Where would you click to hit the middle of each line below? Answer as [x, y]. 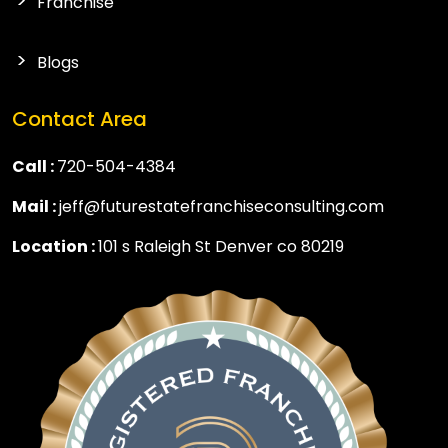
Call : [34, 166]
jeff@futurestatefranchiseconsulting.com [221, 206]
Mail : [35, 206]
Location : [55, 246]
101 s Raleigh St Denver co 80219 [221, 246]
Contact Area [79, 118]
